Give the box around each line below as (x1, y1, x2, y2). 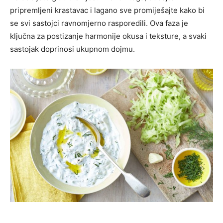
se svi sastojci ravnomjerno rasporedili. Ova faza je (10, 18, 188, 28)
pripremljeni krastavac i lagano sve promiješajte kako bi (10, 5, 205, 15)
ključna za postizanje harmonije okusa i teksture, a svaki (10, 31, 207, 41)
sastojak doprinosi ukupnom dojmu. (10, 44, 135, 54)
